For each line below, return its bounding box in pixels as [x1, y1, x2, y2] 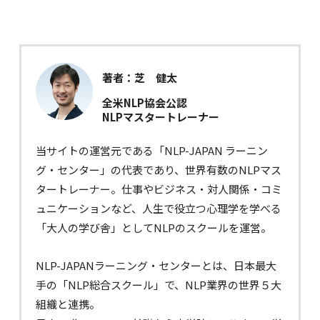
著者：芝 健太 [101, 69, 177, 85]
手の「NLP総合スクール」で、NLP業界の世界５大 [35, 276, 281, 292]
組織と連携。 [35, 296, 100, 311]
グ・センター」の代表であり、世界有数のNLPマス [35, 161, 281, 177]
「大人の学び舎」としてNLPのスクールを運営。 [35, 219, 271, 235]
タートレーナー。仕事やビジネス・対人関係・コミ [35, 181, 282, 196]
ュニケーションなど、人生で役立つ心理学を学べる [35, 200, 281, 216]
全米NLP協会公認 [101, 94, 191, 110]
